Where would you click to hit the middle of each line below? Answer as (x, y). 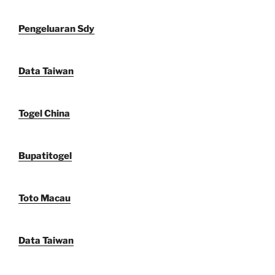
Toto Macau (45, 199)
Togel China (44, 114)
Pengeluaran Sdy (56, 29)
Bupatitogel (45, 156)
